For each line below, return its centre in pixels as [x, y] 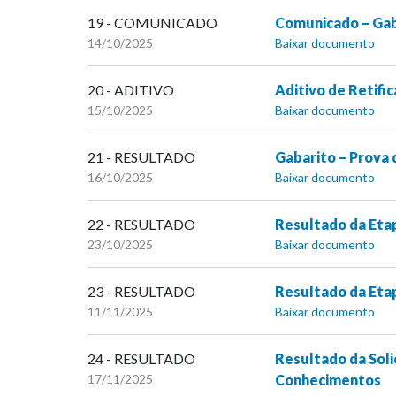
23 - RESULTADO [141, 292]
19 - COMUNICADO [152, 23]
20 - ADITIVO [131, 90]
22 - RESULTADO [141, 225]
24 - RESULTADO [141, 359]
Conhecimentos [327, 380]
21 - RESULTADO [141, 157]
